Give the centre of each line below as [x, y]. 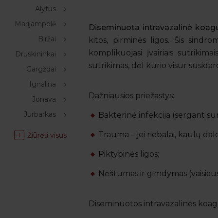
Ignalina [43, 84]
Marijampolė [35, 24]
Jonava [44, 99]
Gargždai [41, 69]
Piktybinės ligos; [129, 154]
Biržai [47, 39]
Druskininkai [36, 54]
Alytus [45, 9]
